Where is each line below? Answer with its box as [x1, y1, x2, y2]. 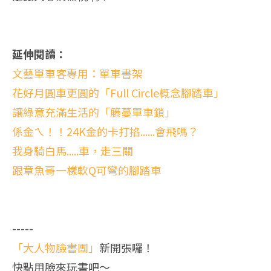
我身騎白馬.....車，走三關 [12, 143, 133, 158]
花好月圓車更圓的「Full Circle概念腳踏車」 [12, 85, 224, 100]
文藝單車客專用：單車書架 [12, 65, 143, 81]
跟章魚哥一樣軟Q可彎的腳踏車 [12, 162, 162, 178]
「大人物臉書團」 [12, 240, 99, 255]
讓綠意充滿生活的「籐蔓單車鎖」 [12, 104, 175, 120]
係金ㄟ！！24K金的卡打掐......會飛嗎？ [12, 123, 198, 139]
